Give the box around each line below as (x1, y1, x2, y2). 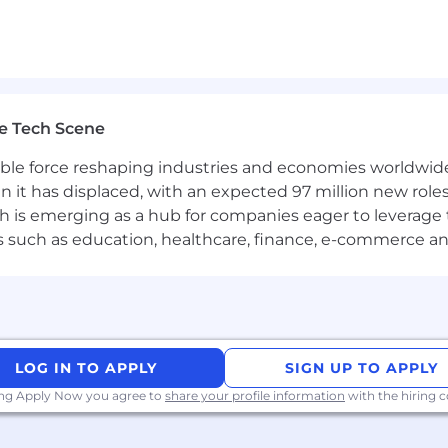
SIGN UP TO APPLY (285, 358, 439, 377)
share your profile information (165, 387, 345, 403)
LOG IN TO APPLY (15, 358, 158, 377)
